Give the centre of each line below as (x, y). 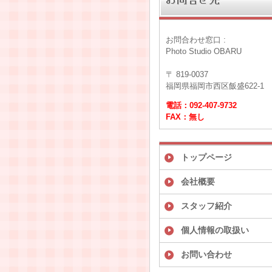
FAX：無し (185, 117)
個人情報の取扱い (215, 230)
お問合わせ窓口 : (197, 39)
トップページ (206, 157)
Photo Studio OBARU (204, 51)
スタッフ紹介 (206, 206)
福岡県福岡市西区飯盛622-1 (215, 86)
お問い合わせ (206, 254)
